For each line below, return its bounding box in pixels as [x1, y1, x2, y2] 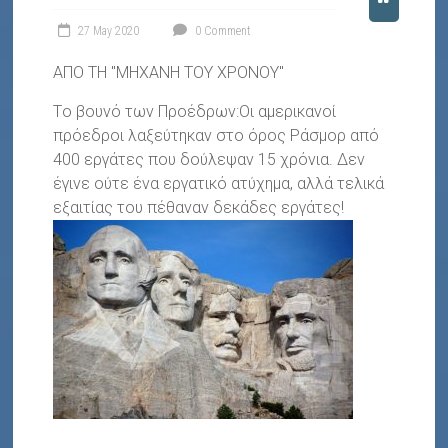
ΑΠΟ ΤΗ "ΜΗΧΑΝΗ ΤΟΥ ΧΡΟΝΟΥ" [53, 62, 285, 82]
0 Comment [192, 23, 252, 38]
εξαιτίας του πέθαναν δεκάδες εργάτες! [53, 197, 345, 217]
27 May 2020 [78, 23, 140, 38]
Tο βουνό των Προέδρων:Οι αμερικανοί [53, 101, 337, 121]
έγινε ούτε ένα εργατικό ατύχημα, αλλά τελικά [53, 173, 385, 193]
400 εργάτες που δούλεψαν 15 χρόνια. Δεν [53, 149, 366, 169]
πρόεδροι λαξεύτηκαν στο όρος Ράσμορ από [53, 125, 380, 145]
